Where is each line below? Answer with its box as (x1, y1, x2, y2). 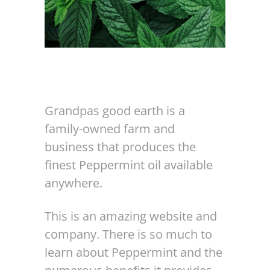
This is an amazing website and (45, 208, 217, 224)
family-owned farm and (45, 121, 175, 137)
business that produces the (45, 139, 196, 155)
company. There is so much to (45, 226, 212, 242)
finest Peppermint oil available (45, 157, 213, 173)
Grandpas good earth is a (45, 102, 185, 119)
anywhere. (45, 175, 102, 191)
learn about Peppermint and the (45, 244, 222, 260)
